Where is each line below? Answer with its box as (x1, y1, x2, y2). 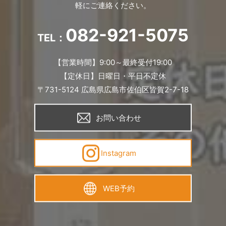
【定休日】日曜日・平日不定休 (60, 71, 166, 81)
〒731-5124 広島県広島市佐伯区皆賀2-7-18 (37, 84, 189, 94)
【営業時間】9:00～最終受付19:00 (54, 57, 172, 67)
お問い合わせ (96, 112, 142, 123)
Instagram (101, 148, 137, 158)
